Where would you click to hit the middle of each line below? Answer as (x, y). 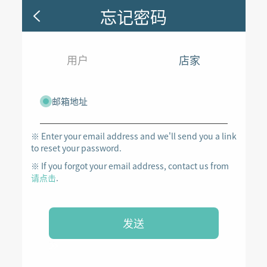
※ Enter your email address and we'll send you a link (133, 136)
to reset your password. (76, 148)
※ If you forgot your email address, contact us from (130, 166)
